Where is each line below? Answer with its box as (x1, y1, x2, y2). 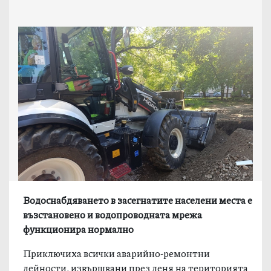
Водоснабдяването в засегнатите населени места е (23, 192, 253, 207)
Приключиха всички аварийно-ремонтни (23, 246, 211, 260)
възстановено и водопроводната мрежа (23, 207, 203, 221)
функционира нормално (23, 221, 134, 236)
